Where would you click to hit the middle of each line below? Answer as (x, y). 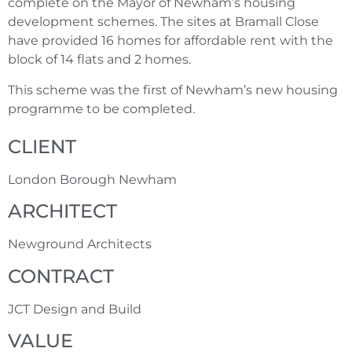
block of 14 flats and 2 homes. (99, 60)
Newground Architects (80, 244)
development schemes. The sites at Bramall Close (163, 22)
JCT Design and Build (75, 309)
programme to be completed (100, 108)
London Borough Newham (92, 180)
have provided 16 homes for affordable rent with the (170, 41)
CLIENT (42, 147)
